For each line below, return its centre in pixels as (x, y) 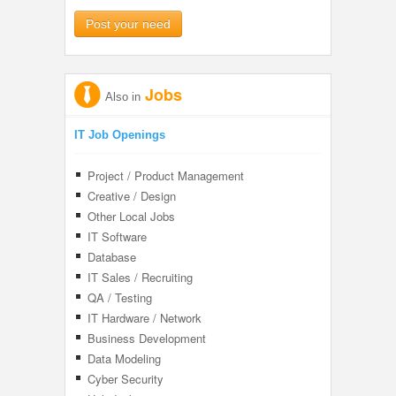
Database (112, 257)
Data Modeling (124, 358)
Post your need (128, 24)
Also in (123, 97)
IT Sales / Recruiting (140, 277)
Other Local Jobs (131, 216)
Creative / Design (132, 196)
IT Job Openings (120, 135)
